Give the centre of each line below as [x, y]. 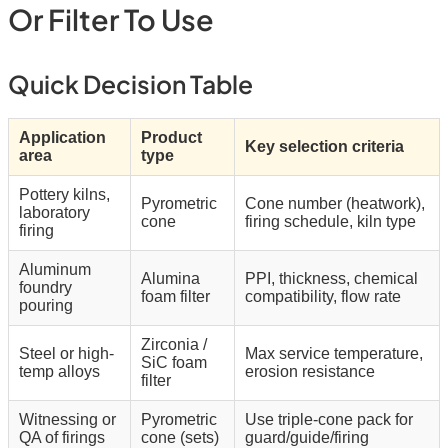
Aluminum [55, 269]
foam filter [175, 296]
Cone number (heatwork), [335, 203]
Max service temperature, [334, 353]
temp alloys [59, 371]
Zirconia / [174, 344]
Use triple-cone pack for [329, 419]
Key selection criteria [324, 146]
